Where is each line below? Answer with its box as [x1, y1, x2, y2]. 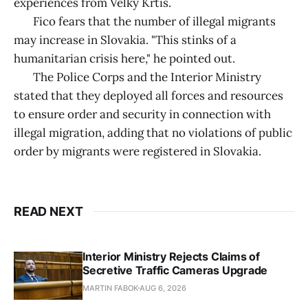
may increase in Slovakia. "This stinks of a [14, 32, 236, 47]
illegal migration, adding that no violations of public [14, 124, 292, 140]
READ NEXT [14, 203, 83, 219]
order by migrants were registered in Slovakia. [14, 143, 261, 159]
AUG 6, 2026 [140, 283, 186, 293]
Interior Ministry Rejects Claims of [82, 249, 260, 263]
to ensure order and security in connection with [14, 106, 271, 122]
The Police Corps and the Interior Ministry [14, 69, 261, 85]
